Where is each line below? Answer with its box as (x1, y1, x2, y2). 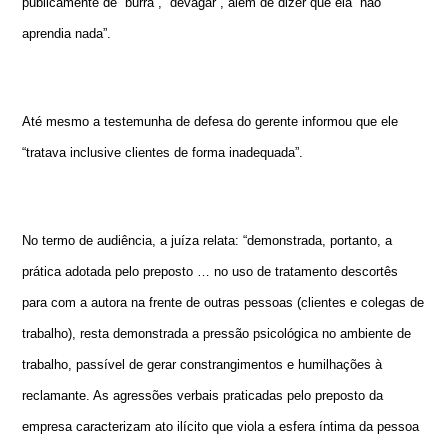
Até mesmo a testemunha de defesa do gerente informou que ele (22, 114, 399, 130)
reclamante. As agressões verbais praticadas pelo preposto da (22, 387, 384, 403)
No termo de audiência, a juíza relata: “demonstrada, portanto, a (22, 232, 393, 248)
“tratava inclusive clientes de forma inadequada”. (22, 145, 304, 161)
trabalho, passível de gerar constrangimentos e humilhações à (22, 356, 383, 372)
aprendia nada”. (22, 26, 112, 42)
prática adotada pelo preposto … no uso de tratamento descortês (22, 263, 399, 279)
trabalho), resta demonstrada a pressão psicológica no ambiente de (22, 325, 412, 341)
